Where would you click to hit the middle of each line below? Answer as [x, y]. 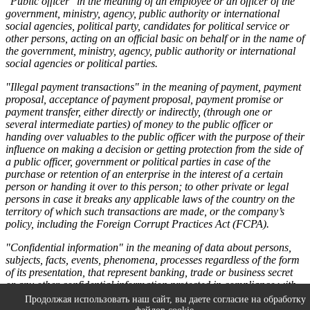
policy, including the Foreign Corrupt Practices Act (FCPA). [137, 224]
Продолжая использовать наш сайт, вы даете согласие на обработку [165, 299]
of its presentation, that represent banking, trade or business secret [149, 272]
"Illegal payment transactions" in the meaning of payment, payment [153, 86]
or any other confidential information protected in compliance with [151, 284]
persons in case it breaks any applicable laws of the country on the [150, 199]
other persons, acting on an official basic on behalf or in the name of [155, 38]
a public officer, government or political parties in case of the [138, 161]
